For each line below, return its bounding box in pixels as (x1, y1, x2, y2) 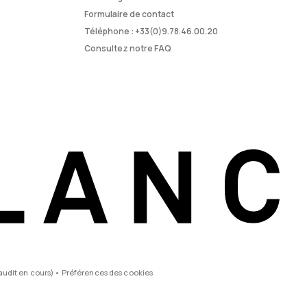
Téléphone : (84, 25, 135, 38)
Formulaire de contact (84, 8, 174, 21)
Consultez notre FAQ (84, 42, 171, 55)
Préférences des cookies (61, 267, 153, 278)
